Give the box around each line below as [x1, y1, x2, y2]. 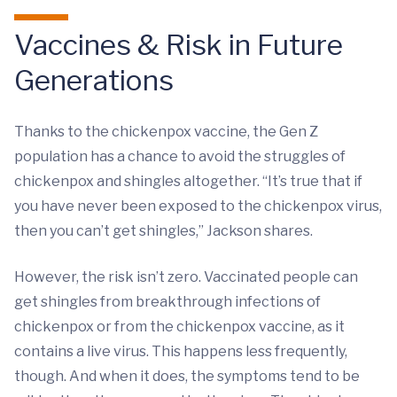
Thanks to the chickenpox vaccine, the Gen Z [14, 123, 318, 141]
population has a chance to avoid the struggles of [14, 148, 346, 166]
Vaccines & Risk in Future [14, 27, 343, 63]
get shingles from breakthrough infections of [14, 293, 321, 311]
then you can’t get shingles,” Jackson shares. [14, 222, 313, 240]
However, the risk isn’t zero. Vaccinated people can [14, 269, 358, 286]
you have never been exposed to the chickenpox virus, [14, 198, 382, 215]
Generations [14, 63, 174, 98]
